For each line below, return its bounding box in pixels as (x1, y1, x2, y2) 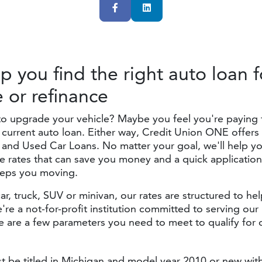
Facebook (118, 2, 171, 12)
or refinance (9, 84, 108, 107)
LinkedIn (150, 2, 201, 12)
